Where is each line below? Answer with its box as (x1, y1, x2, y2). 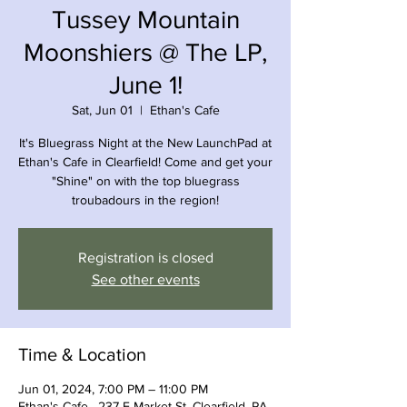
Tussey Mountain (51, 5, 240, 34)
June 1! (108, 70, 183, 99)
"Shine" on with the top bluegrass (51, 173, 240, 188)
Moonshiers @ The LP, (24, 37, 267, 66)
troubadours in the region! (72, 192, 219, 207)
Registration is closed (77, 249, 213, 265)
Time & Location (18, 343, 146, 364)
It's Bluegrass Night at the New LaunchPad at (19, 134, 272, 150)
